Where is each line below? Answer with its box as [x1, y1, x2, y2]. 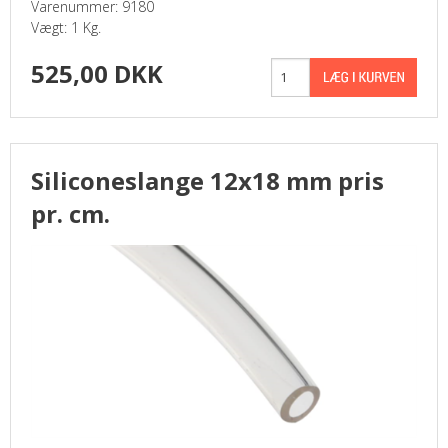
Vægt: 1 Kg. [31, 17, 101, 37]
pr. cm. [31, 196, 110, 230]
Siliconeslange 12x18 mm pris [31, 163, 384, 197]
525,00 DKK [31, 56, 163, 90]
